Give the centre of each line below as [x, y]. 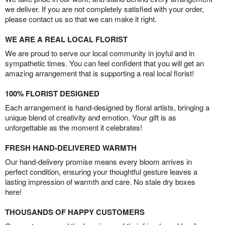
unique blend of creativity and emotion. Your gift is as [91, 118]
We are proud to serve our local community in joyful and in [100, 53]
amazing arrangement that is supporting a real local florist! [99, 73]
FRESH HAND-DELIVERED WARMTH [71, 148]
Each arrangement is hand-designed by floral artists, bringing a [107, 107]
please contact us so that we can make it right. [81, 19]
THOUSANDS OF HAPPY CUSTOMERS [75, 212]
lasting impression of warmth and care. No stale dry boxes [100, 182]
